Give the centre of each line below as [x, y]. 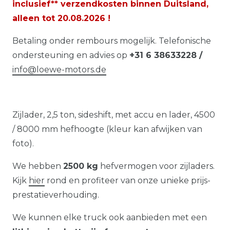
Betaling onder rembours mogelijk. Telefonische [112, 41]
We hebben [38, 166]
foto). [23, 143]
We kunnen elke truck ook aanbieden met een [110, 217]
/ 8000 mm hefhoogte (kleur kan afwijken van [107, 129]
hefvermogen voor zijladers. [156, 166]
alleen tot [35, 18]
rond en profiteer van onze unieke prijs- [128, 180]
